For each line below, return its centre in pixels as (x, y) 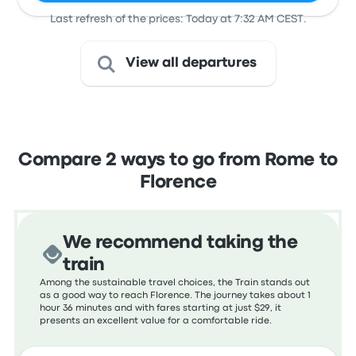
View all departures (191, 63)
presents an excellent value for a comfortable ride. (156, 321)
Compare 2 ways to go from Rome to (178, 161)
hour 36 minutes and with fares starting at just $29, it (161, 308)
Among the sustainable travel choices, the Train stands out (175, 283)
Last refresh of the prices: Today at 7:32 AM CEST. (178, 19)
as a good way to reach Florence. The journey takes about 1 (176, 296)
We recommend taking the (180, 243)
